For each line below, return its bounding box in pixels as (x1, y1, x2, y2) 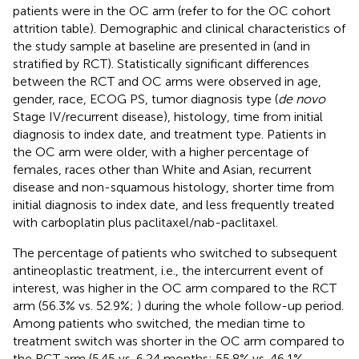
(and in (273, 38, 310, 54)
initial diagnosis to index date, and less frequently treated (13, 196, 334, 212)
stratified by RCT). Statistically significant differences (13, 55, 309, 71)
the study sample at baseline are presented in (13, 38, 273, 54)
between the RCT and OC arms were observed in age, (13, 73, 321, 89)
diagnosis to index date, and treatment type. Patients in (13, 126, 326, 142)
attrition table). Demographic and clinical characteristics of (13, 20, 345, 36)
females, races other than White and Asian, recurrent (13, 161, 312, 177)
